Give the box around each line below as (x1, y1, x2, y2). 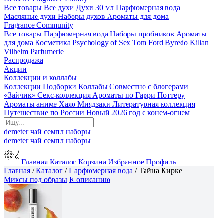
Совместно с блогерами (109, 82, 188, 91)
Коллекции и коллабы (4, 73, 77, 82)
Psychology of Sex (73, 38, 130, 47)
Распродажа (4, 56, 43, 64)
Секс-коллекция (37, 91, 91, 99)
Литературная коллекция (112, 100, 195, 108)
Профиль (146, 158, 176, 166)
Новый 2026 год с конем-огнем (86, 109, 190, 117)
